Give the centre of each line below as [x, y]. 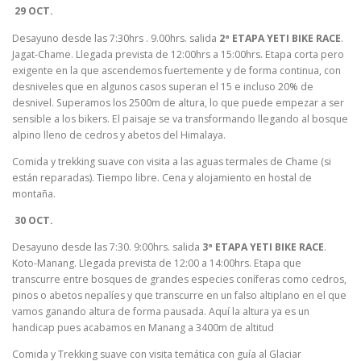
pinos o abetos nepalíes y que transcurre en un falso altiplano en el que [179, 295]
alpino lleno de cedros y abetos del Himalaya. [119, 135]
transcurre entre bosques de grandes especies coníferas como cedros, [179, 279]
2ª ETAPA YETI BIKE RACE [280, 38]
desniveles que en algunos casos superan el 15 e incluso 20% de [163, 86]
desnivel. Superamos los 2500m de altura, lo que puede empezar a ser [178, 102]
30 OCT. [33, 220]
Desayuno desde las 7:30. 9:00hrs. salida [107, 247]
